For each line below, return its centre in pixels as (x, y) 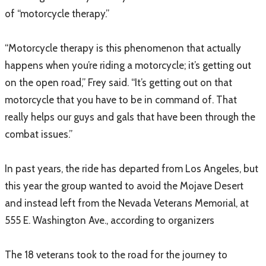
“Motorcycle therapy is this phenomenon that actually (123, 48)
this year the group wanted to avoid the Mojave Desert (124, 186)
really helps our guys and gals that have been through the (130, 117)
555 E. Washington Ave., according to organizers (110, 220)
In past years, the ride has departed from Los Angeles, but (132, 169)
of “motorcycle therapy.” (57, 14)
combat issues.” (39, 134)
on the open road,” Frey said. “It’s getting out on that (118, 83)
